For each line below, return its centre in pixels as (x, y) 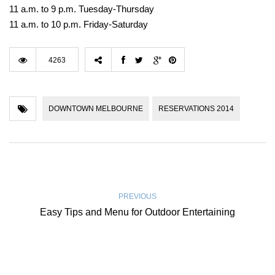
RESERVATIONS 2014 (196, 109)
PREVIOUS (137, 197)
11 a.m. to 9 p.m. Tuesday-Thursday (82, 9)
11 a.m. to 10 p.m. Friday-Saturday (79, 25)
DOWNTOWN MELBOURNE (96, 109)
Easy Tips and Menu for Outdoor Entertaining (137, 212)
